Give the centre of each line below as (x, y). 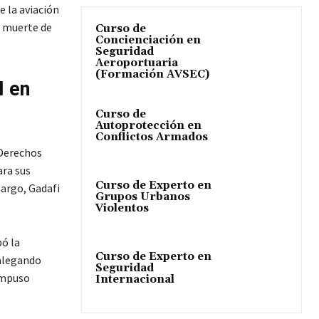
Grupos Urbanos (143, 197)
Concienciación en (148, 41)
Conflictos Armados (152, 137)
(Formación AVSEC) (152, 75)
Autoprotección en (148, 126)
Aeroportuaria (137, 63)
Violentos (122, 209)
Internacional (135, 280)
